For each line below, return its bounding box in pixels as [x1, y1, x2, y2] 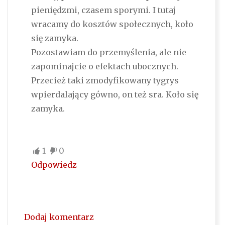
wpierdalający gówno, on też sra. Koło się [31, 89, 198, 100]
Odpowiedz [31, 160, 77, 170]
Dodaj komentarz [24, 212, 94, 222]
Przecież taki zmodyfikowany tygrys [31, 75, 179, 86]
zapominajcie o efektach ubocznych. [31, 61, 178, 72]
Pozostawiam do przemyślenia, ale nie [31, 47, 186, 58]
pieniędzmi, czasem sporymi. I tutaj [31, 5, 176, 16]
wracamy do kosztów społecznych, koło [31, 19, 193, 30]
